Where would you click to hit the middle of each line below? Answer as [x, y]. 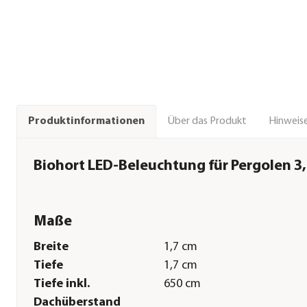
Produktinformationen [86, 122]
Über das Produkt [207, 121]
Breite [51, 247]
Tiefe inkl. [62, 284]
